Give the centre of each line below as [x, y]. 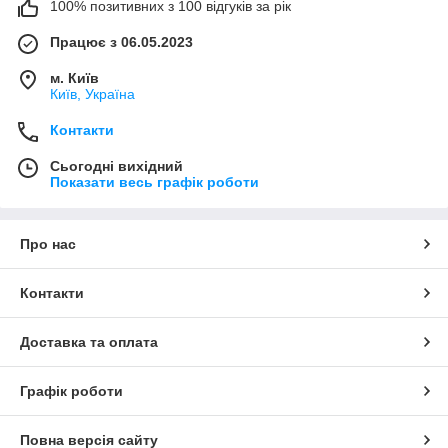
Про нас [48, 244]
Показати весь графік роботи [154, 182]
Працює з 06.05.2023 [121, 42]
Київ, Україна [92, 94]
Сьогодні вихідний [116, 166]
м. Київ [74, 78]
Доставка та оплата [89, 342]
